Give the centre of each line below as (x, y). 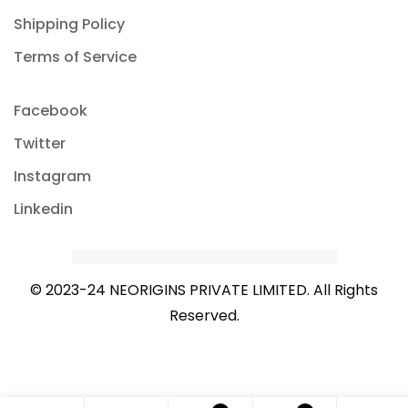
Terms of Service (75, 56)
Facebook (51, 110)
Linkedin (43, 209)
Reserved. (204, 316)
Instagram (52, 176)
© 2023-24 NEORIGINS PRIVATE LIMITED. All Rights (204, 291)
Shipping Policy (69, 24)
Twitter (40, 143)
